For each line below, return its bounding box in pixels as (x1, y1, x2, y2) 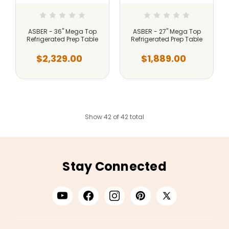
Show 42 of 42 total (85, 112, 144, 121)
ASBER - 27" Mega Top (132, 27, 201, 36)
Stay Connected (62, 157, 167, 175)
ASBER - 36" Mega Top (28, 27, 97, 36)
